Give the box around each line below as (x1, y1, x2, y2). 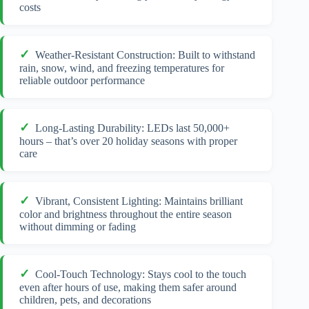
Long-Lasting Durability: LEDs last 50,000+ (35, 122, 230, 134)
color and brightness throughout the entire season (19, 208, 232, 221)
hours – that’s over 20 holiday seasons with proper (19, 135, 237, 148)
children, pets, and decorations (19, 294, 151, 306)
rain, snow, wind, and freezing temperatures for (19, 62, 224, 74)
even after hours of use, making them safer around (19, 281, 237, 294)
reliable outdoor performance (19, 74, 145, 87)
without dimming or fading (19, 221, 136, 233)
